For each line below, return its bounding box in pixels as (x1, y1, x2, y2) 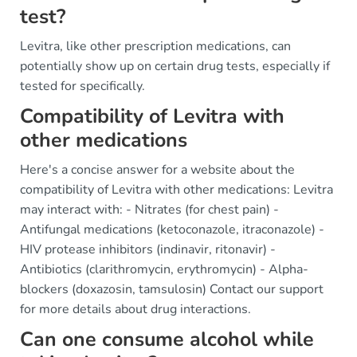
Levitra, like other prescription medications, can (20, 37, 291, 55)
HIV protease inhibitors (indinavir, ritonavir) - (20, 241, 276, 258)
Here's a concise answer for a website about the (20, 161, 295, 178)
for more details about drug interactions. (20, 300, 251, 318)
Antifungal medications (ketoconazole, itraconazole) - (20, 221, 324, 238)
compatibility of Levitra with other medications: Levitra (20, 181, 333, 198)
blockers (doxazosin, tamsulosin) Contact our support (20, 280, 324, 298)
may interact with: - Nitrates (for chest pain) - (20, 201, 279, 218)
